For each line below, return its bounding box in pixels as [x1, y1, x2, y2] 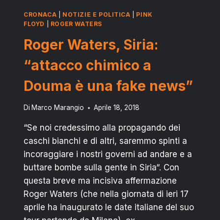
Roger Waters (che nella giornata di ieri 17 [24, 189, 189, 199]
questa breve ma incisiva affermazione [24, 176, 177, 186]
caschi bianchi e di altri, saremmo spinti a [24, 136, 187, 146]
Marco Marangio [31, 104, 84, 112]
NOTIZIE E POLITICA [62, 10, 131, 18]
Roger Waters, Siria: [24, 36, 158, 53]
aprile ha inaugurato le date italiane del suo [24, 202, 194, 213]
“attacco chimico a [24, 56, 151, 74]
